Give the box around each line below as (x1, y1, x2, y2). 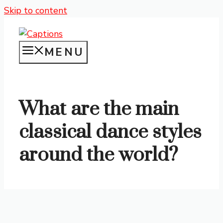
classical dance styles (19, 120, 202, 145)
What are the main (19, 97, 179, 122)
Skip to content (4, 4, 67, 16)
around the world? (19, 143, 178, 168)
